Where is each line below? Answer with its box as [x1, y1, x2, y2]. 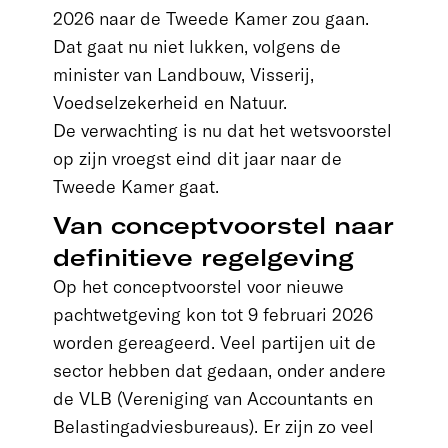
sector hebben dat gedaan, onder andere [52, 359, 386, 382]
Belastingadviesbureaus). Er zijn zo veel [52, 415, 374, 438]
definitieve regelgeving [52, 242, 354, 272]
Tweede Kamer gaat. [52, 175, 219, 198]
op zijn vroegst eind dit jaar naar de [52, 147, 342, 170]
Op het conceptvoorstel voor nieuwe [52, 275, 344, 298]
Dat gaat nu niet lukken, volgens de [52, 35, 341, 58]
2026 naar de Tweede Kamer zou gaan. [52, 7, 369, 30]
